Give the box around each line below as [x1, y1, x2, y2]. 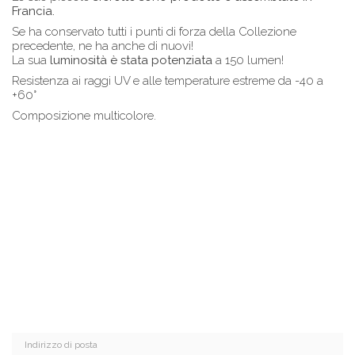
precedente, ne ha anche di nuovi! [12, 38, 193, 53]
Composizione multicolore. [12, 108, 156, 123]
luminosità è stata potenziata [50, 52, 212, 67]
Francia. [12, 3, 55, 18]
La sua [12, 52, 50, 67]
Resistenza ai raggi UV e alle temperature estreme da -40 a [12, 73, 323, 88]
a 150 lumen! [212, 52, 284, 67]
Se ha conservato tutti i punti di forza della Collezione [12, 24, 296, 39]
